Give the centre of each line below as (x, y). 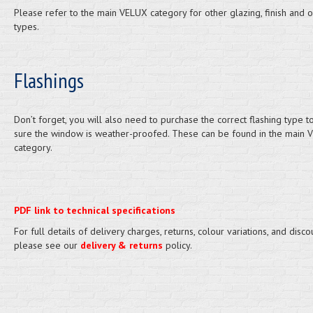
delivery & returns (121, 245)
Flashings (49, 80)
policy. (177, 245)
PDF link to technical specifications (94, 210)
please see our (47, 245)
